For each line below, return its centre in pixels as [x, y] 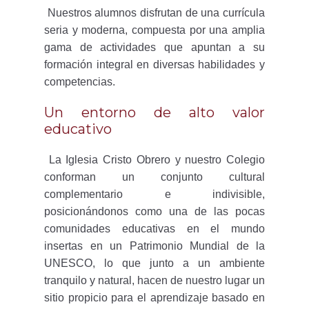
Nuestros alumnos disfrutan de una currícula [154, 13]
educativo [78, 129]
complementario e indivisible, [154, 194]
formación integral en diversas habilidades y [154, 64]
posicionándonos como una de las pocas [154, 211]
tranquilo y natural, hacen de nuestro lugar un [154, 280]
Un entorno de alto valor [154, 112]
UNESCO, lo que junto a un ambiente [154, 263]
